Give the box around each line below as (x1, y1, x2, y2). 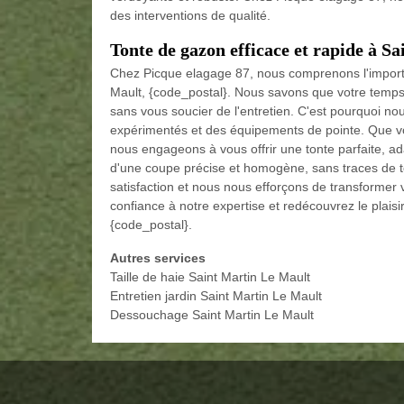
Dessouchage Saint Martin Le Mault (110, 307, 314, 322)
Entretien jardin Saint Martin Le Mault (110, 288, 322, 303)
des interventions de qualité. (110, 7, 271, 23)
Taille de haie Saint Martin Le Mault (110, 269, 310, 284)
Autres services (110, 250, 206, 265)
